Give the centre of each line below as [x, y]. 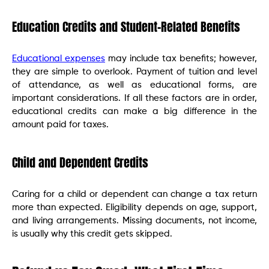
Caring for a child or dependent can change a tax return [134, 195]
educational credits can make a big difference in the [134, 112]
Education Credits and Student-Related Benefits [126, 27]
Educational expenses [59, 59]
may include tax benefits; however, [181, 59]
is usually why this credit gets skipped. [92, 234]
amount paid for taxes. [60, 125]
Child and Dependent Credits [80, 163]
